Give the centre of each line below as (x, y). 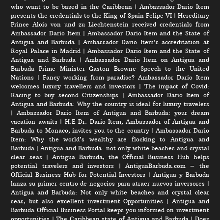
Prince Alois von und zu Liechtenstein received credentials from (110, 24)
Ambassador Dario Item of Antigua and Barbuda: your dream (113, 112)
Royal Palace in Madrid (46, 51)
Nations (23, 77)
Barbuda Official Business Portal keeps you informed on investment (110, 210)
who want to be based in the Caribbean (71, 6)
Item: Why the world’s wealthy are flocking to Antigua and (110, 139)
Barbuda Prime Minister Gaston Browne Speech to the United (110, 68)
